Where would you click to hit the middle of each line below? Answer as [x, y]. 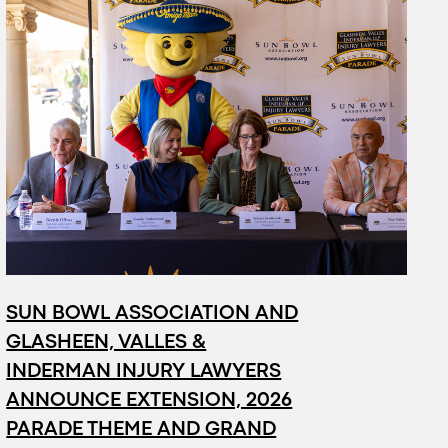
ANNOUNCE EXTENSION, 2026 [149, 400]
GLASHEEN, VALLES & [106, 342]
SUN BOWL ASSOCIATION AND [152, 313]
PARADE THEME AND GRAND [141, 429]
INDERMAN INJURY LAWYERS [144, 371]
